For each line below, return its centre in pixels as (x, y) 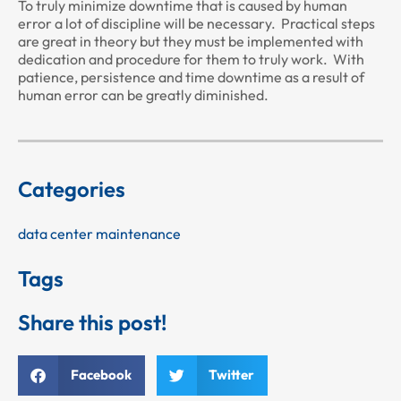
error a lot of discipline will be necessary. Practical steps (196, 24)
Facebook (101, 375)
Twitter (231, 375)
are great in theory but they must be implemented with (191, 42)
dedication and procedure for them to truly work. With (191, 60)
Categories (72, 188)
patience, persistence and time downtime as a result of (191, 77)
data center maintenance (99, 233)
